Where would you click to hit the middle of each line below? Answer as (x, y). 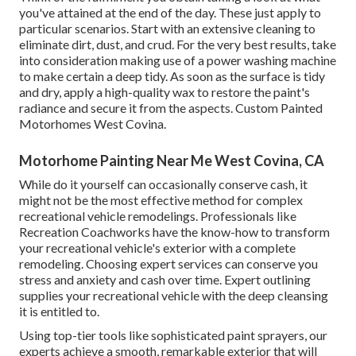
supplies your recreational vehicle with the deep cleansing (174, 296)
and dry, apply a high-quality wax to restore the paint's (164, 92)
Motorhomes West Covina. (93, 124)
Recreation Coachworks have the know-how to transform (174, 232)
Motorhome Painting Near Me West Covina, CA (172, 161)
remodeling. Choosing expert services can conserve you (168, 264)
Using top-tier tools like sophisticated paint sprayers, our (173, 335)
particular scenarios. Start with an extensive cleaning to (167, 29)
